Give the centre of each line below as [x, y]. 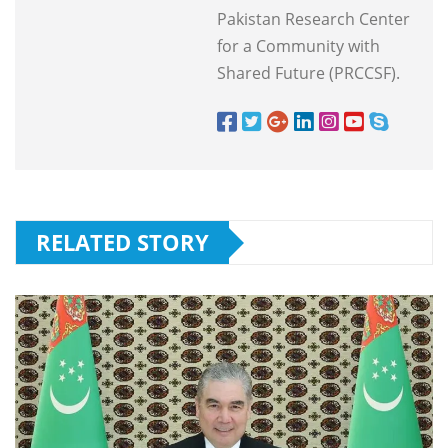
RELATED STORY [122, 242]
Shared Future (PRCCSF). [308, 73]
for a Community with [298, 46]
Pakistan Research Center [313, 19]
